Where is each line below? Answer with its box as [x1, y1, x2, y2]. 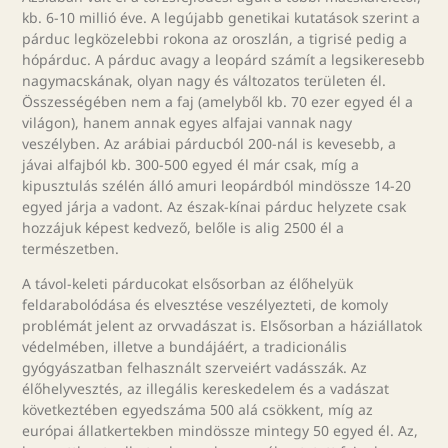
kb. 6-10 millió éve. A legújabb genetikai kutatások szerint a [22, 7, 421, 27]
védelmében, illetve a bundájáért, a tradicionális [22, 337, 348, 357]
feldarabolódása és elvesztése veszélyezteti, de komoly [22, 295, 389, 315]
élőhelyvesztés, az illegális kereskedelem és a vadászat [22, 379, 390, 399]
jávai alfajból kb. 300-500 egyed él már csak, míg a [22, 154, 360, 174]
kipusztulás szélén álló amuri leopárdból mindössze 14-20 [22, 175, 412, 195]
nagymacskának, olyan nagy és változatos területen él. [22, 70, 387, 90]
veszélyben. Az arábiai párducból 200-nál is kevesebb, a [22, 133, 397, 153]
